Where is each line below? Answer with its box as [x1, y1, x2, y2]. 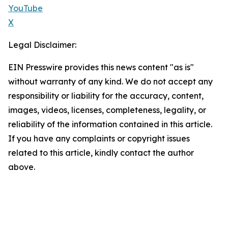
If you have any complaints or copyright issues [8, 133, 190, 144]
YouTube [8, 3, 43, 14]
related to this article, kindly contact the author [8, 148, 194, 158]
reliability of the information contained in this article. [8, 119, 212, 130]
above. [8, 162, 35, 173]
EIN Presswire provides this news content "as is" [8, 62, 194, 73]
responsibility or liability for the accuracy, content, [8, 91, 204, 101]
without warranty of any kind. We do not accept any [8, 76, 213, 87]
